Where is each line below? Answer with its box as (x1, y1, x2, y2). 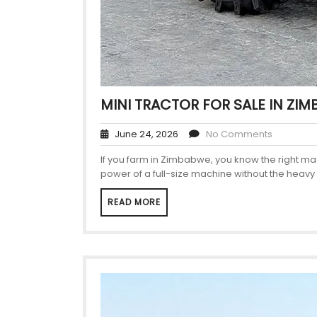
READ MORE (108, 196, 161, 209)
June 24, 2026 (108, 127, 178, 142)
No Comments (206, 127, 272, 142)
